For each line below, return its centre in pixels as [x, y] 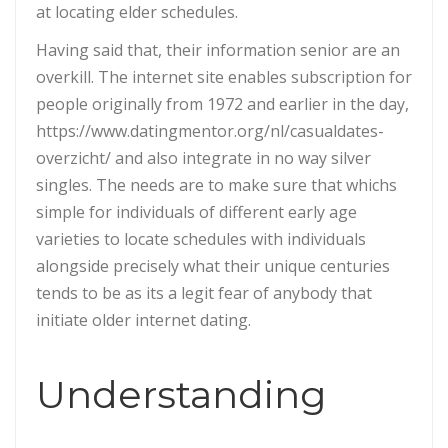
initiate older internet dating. [143, 319]
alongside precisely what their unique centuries [213, 265]
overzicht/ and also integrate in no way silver [203, 157]
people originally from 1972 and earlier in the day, [222, 103]
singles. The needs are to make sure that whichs [216, 184]
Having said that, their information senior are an [218, 49]
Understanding [181, 394]
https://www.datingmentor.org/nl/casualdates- [210, 130]
